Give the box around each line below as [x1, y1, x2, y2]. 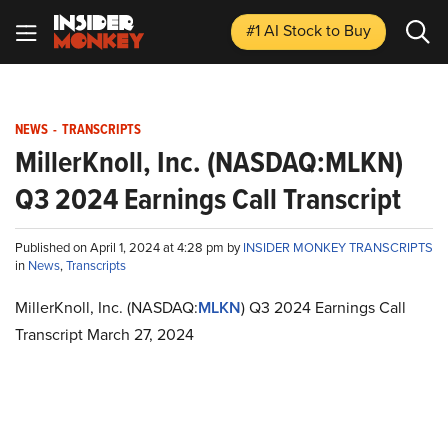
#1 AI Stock [246, 19, 326, 42]
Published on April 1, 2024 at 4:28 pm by [15, 238, 243, 257]
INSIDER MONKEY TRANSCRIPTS [243, 238, 433, 257]
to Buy [326, 19, 371, 42]
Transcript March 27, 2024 [15, 323, 194, 346]
